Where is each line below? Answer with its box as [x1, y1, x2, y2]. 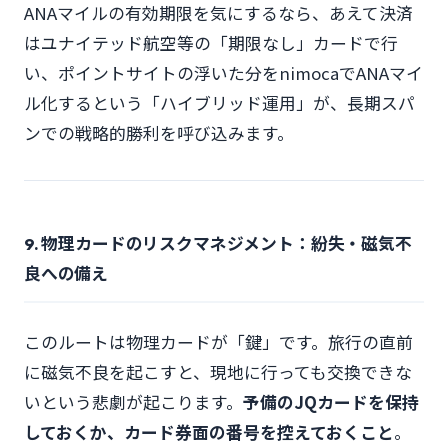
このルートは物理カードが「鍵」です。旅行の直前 [24, 330, 413, 354]
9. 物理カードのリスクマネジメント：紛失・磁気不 [24, 233, 412, 254]
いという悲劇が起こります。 [24, 390, 243, 414]
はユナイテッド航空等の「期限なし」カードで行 [24, 31, 398, 55]
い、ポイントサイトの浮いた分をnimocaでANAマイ [24, 61, 423, 85]
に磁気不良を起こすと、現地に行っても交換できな [24, 360, 412, 384]
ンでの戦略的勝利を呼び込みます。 [24, 121, 294, 145]
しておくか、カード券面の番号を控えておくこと [24, 420, 394, 444]
